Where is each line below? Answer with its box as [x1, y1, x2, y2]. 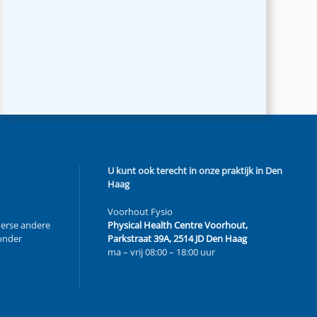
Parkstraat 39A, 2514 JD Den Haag [108, 232, 247, 246]
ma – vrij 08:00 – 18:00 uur [108, 246, 215, 259]
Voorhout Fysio [108, 205, 173, 219]
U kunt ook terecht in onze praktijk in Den [108, 164, 282, 178]
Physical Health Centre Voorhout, [108, 219, 248, 232]
